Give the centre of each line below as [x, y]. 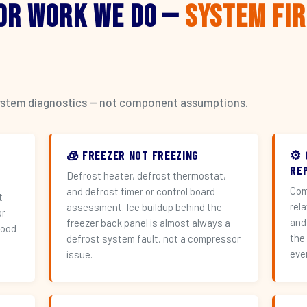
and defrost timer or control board [140, 191]
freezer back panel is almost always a [148, 223]
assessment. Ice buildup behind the [144, 207]
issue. [79, 254]
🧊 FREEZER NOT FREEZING [133, 155]
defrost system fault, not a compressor [153, 238]
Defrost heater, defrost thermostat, [146, 175]
